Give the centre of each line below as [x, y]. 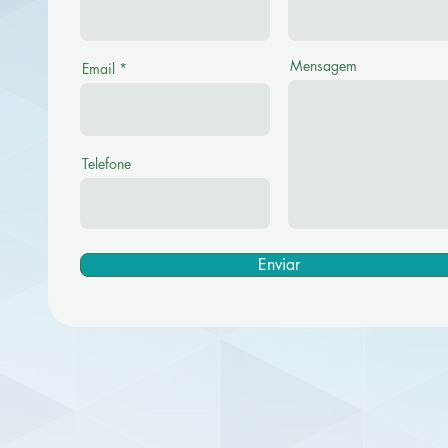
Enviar [279, 264]
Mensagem [323, 65]
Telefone [106, 163]
